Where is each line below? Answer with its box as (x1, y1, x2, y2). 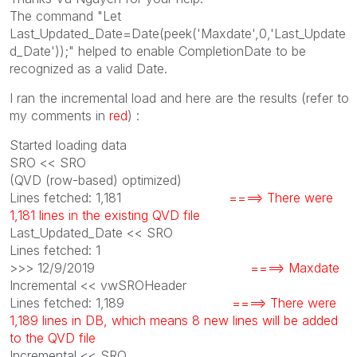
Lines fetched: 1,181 (10, 189, 229, 206)
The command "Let (10, 7, 121, 24)
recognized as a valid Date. (10, 60, 167, 76)
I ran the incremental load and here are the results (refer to (10, 89, 349, 106)
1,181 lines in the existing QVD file (10, 206, 200, 223)
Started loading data (10, 136, 127, 153)
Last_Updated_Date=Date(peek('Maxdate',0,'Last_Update (10, 25, 346, 41)
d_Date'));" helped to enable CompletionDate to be (10, 42, 306, 59)
